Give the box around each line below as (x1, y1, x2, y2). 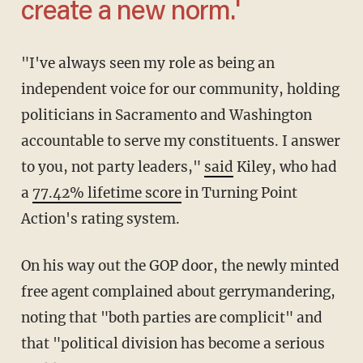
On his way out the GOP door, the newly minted (20, 257, 31, 275)
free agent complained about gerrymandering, (20, 283, 335, 301)
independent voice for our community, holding (20, 80, 340, 99)
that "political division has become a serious (20, 335, 325, 353)
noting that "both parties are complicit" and (20, 309, 322, 327)
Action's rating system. (20, 210, 180, 228)
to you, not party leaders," (20, 158, 204, 177)
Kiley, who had (233, 158, 337, 177)
